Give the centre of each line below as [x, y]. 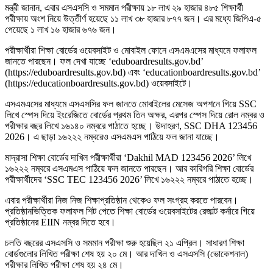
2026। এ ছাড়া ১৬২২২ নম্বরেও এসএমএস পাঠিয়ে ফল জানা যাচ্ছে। [112, 137]
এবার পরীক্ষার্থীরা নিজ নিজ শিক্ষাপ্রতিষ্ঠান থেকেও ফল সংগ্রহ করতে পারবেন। [122, 200]
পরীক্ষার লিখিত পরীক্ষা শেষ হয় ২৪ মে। [64, 265]
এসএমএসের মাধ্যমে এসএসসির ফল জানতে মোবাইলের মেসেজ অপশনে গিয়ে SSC [131, 104]
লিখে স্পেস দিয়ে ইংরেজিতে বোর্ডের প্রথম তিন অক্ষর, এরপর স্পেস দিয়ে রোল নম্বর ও [135, 115]
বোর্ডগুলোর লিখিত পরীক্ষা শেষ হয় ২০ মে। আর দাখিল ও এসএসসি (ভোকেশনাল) [126, 254]
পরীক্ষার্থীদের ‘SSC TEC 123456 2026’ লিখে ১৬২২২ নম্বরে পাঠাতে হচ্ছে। [129, 180]
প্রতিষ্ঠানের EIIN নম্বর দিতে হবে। [60, 222]
